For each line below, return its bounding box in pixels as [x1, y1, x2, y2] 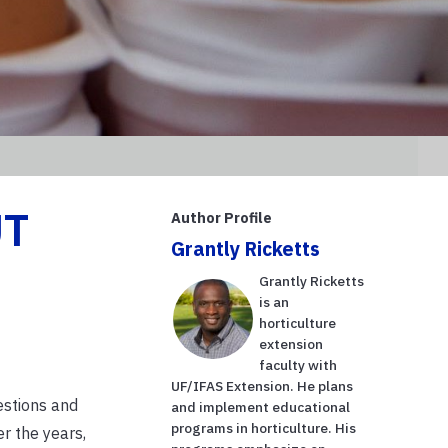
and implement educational [171, 397, 351, 416]
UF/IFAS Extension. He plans [171, 376, 354, 395]
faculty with [259, 355, 338, 374]
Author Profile [171, 207, 273, 227]
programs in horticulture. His [171, 418, 357, 437]
